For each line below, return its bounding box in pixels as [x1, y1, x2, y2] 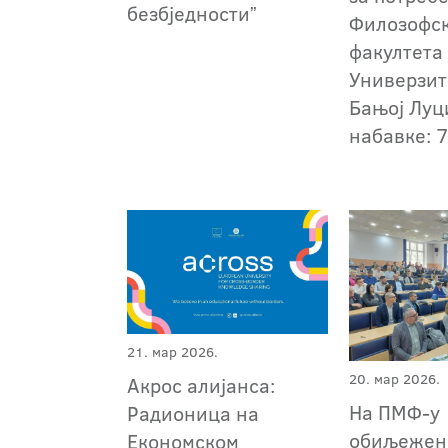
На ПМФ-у [349, 398, 441, 427]
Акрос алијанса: [127, 371, 275, 400]
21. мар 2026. [127, 342, 218, 363]
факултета [349, 37, 444, 66]
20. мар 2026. [349, 369, 441, 390]
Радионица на [127, 399, 259, 428]
